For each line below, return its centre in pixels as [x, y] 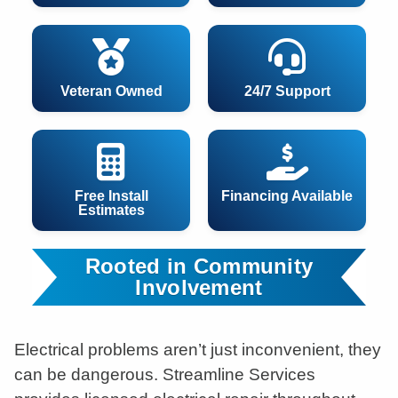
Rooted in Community [199, 266]
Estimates [111, 210]
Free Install [111, 196]
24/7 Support [287, 91]
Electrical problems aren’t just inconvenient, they [198, 350]
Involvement [199, 287]
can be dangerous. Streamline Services [165, 374]
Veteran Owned [111, 91]
